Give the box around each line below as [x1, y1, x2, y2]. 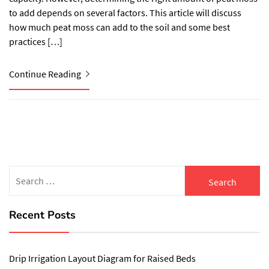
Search [8, 166, 38, 178]
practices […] [9, 35, 62, 47]
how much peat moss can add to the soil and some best [9, 21, 230, 33]
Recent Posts [9, 208, 76, 222]
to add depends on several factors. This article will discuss [9, 7, 241, 19]
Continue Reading [9, 68, 83, 80]
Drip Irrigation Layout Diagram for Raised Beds [9, 252, 196, 264]
